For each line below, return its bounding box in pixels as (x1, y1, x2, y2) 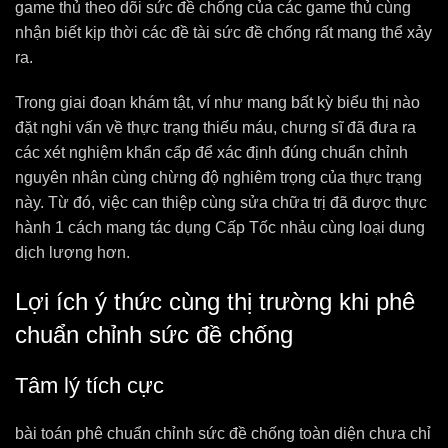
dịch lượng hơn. (15, 244, 130, 261)
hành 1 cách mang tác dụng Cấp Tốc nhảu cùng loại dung (15, 219, 425, 236)
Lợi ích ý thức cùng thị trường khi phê (15, 288, 415, 315)
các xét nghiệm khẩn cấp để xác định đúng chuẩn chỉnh (15, 144, 408, 161)
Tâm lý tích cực (15, 373, 164, 398)
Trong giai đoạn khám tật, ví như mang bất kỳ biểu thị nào (15, 94, 420, 111)
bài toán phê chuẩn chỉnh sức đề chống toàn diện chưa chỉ (15, 425, 431, 442)
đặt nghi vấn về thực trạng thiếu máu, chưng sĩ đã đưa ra (15, 119, 416, 136)
